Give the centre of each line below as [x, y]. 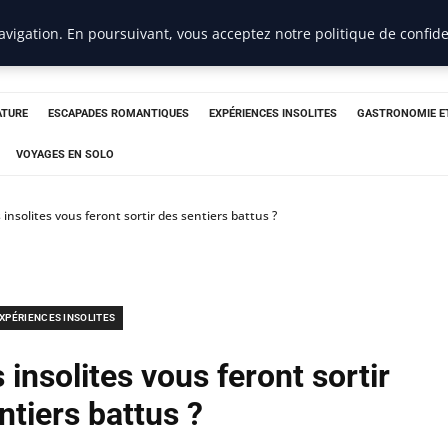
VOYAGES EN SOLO [65, 154]
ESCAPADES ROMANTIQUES [118, 113]
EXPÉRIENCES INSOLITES [273, 113]
